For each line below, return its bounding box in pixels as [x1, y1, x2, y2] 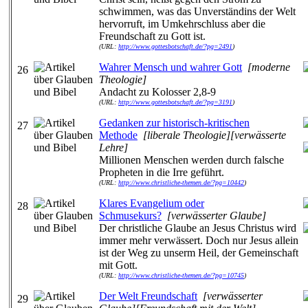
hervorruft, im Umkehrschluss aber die [99, 18, 265, 30]
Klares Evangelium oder [99, 197, 204, 209]
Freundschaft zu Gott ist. [99, 30, 206, 42]
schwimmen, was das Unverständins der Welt [99, 5, 296, 17]
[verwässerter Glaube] [167, 210, 266, 221]
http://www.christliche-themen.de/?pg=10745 [118, 272, 244, 279]
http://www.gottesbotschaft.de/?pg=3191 [118, 98, 232, 106]
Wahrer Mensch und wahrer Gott [99, 61, 242, 73]
